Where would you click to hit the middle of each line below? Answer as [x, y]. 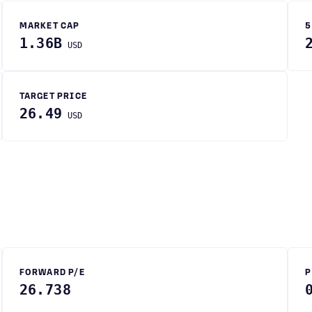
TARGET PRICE [53, 97]
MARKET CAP [49, 26]
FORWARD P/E [52, 273]
